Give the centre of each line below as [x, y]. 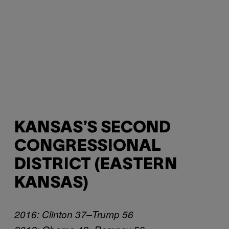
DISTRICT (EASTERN [96, 165]
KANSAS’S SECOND [93, 128]
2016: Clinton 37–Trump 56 [74, 214]
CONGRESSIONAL [88, 147]
